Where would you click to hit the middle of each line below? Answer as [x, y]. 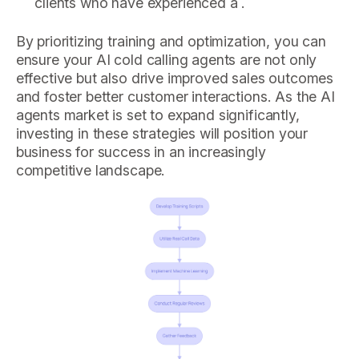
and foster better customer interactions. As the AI [175, 97]
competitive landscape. [91, 170]
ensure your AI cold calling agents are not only [166, 60]
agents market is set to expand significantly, [157, 115]
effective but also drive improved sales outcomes [175, 78]
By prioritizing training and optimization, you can [171, 41]
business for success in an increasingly [141, 152]
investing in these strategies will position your [162, 133]
